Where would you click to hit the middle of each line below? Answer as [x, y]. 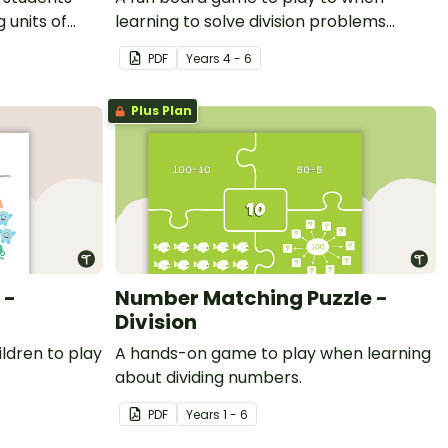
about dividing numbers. [208, 377]
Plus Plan [160, 110]
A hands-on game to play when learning [273, 353]
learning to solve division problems [250, 21]
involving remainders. [198, 45]
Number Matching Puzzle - [251, 297]
